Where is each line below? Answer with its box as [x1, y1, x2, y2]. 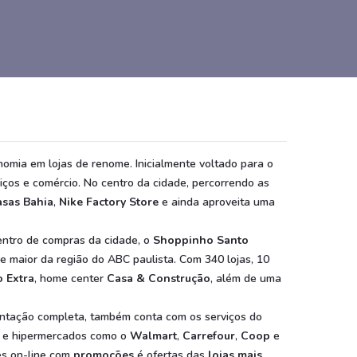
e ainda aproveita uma [159, 194, 275, 210]
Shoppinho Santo [153, 233, 249, 248]
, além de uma [210, 271, 281, 286]
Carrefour [182, 328, 235, 343]
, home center [34, 271, 107, 286]
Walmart [130, 328, 177, 343]
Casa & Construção [107, 271, 210, 286]
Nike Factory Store [59, 194, 159, 210]
